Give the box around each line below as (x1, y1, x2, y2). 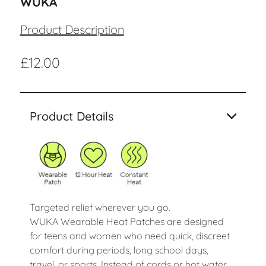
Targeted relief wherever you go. (29, 201, 170, 214)
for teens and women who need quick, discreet (29, 230, 230, 242)
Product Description (20, 22, 124, 37)
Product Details (29, 109, 113, 123)
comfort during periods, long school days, (29, 244, 208, 256)
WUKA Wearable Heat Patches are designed (29, 216, 224, 228)
